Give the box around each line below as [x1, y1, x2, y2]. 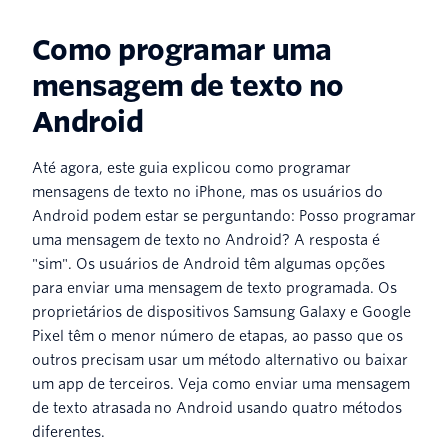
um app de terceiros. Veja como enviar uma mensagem [32, 375, 410, 392]
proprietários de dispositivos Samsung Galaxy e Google [32, 303, 411, 320]
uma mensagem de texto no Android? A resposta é [32, 231, 380, 248]
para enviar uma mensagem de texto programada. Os [32, 279, 397, 296]
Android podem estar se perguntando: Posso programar [32, 207, 416, 224]
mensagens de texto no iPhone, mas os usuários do [32, 183, 383, 200]
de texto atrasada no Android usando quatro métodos [32, 399, 402, 416]
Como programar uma [32, 32, 332, 67]
